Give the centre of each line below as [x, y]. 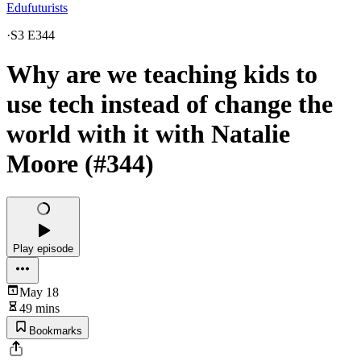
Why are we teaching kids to [162, 75]
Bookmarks [56, 330]
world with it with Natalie [148, 134]
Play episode [43, 248]
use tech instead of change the [170, 104]
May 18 [39, 292]
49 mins [39, 308]
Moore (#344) [80, 164]
